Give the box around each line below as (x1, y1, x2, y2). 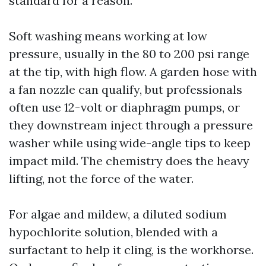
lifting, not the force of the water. (9, 171, 194, 186)
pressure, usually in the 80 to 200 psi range (9, 46, 249, 61)
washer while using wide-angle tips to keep (9, 135, 251, 150)
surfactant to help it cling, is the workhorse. (9, 242, 254, 257)
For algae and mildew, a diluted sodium (9, 207, 227, 221)
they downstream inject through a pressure (9, 118, 253, 132)
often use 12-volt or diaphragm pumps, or (9, 100, 240, 115)
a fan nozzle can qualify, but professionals (9, 82, 242, 97)
